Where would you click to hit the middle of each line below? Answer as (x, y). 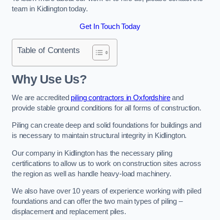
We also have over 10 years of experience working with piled (107, 191)
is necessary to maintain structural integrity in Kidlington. (99, 136)
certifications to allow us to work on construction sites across (107, 163)
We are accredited (41, 97)
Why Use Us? (49, 79)
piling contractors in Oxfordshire (121, 97)
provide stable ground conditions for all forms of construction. (107, 108)
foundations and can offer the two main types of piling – (97, 202)
